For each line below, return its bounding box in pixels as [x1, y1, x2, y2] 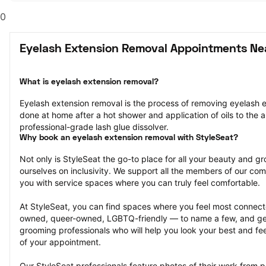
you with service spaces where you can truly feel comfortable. [20, 178, 260, 188]
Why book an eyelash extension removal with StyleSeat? [20, 134, 238, 142]
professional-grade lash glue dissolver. [20, 122, 169, 132]
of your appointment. [20, 237, 101, 247]
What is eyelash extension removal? [20, 78, 159, 86]
